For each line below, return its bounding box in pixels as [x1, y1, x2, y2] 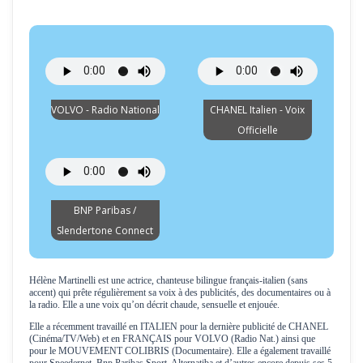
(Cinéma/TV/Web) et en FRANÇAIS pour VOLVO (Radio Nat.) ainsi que [29, 332, 315, 344]
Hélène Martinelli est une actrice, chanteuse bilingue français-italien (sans [29, 274, 308, 286]
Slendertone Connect [57, 223, 154, 237]
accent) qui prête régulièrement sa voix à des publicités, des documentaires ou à [29, 286, 331, 298]
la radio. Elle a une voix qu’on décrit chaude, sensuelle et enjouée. [29, 298, 280, 310]
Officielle [237, 122, 278, 137]
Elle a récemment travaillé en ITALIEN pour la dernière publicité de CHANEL [29, 320, 328, 332]
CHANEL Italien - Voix [210, 102, 305, 117]
